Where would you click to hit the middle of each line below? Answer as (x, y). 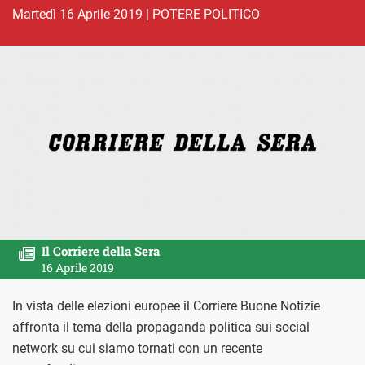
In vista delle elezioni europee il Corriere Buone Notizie (166, 306)
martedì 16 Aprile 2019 (83, 14)
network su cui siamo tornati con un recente (137, 348)
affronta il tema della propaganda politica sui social (161, 327)
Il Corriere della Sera (101, 251)
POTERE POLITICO (206, 14)
